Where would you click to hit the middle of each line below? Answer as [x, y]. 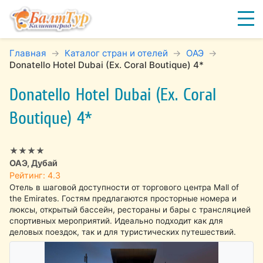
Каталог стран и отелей [117, 53]
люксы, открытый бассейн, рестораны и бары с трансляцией [130, 210]
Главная [28, 53]
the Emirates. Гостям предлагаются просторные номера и [123, 198]
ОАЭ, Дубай [34, 163]
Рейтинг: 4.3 [35, 175]
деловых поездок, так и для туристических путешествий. [123, 232]
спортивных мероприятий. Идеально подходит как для [117, 221]
